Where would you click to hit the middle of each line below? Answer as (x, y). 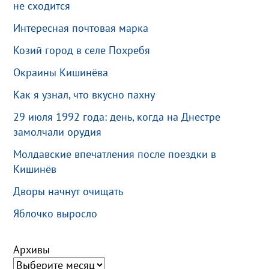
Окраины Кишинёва (61, 72)
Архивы (32, 249)
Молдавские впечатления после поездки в (115, 154)
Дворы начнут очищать (68, 191)
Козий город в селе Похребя (82, 50)
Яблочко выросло (56, 213)
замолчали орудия (58, 131)
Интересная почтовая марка (81, 28)
